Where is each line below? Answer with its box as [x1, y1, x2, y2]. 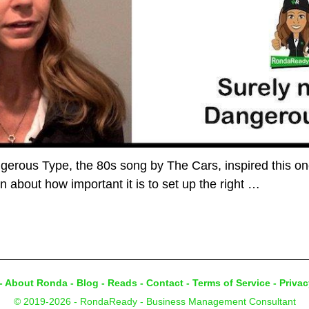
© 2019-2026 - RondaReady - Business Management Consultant [13, 296, 296, 308]
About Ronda [5, 277, 68, 289]
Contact [146, 277, 183, 289]
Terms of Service [192, 277, 270, 289]
